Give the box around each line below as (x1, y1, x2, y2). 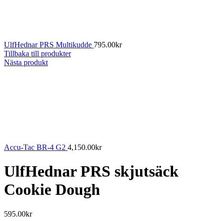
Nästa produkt (4, 58, 48, 67)
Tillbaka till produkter (4, 49, 71, 58)
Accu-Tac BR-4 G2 (4, 143, 68, 151)
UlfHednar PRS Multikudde (4, 40, 94, 49)
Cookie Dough (4, 181, 100, 199)
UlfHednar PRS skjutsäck (4, 162, 179, 181)
